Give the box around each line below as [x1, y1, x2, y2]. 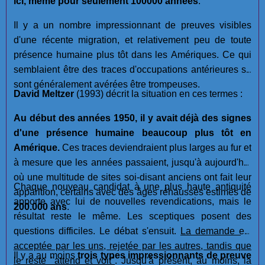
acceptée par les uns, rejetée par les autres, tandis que [14, 241, 251, 251]
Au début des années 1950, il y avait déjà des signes [14, 113, 251, 124]
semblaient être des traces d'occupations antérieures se [14, 64, 251, 75]
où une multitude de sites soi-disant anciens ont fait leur [14, 172, 251, 183]
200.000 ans [14, 202, 67, 212]
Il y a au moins [14, 250, 77, 261]
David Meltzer [14, 89, 74, 99]
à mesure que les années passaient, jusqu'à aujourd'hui [14, 157, 251, 168]
